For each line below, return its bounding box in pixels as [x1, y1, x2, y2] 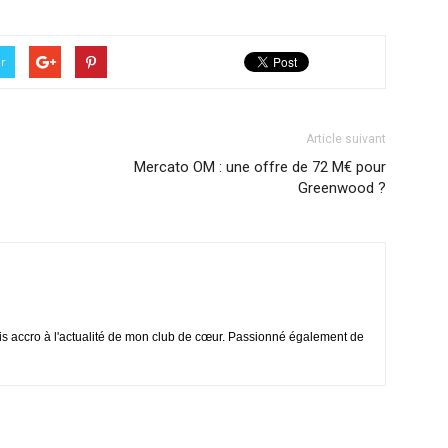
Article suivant [306, 131, 386, 146]
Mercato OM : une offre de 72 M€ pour [134, 157, 386, 176]
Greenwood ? [298, 178, 386, 197]
